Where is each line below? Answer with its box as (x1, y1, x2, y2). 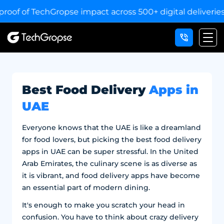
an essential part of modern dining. (21, 183, 150, 191)
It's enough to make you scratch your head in (21, 201, 185, 209)
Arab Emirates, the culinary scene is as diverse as (21, 159, 197, 167)
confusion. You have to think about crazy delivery (21, 213, 198, 221)
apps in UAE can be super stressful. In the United (21, 147, 198, 155)
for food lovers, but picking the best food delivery (21, 135, 201, 143)
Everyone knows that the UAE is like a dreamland (21, 123, 201, 131)
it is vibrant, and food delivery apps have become (21, 171, 200, 179)
